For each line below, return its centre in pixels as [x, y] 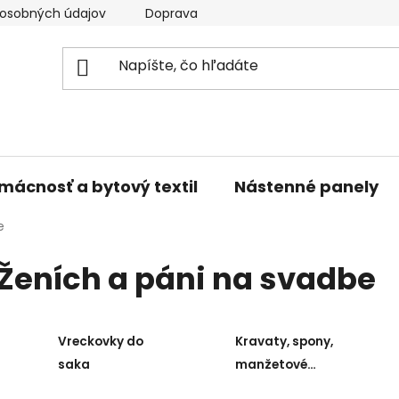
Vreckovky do [100, 342]
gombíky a [269, 388]
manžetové [272, 365]
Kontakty [320, 13]
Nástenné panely [306, 186]
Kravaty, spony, [285, 342]
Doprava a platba [199, 13]
